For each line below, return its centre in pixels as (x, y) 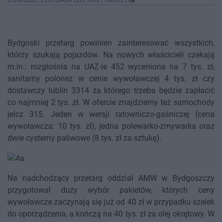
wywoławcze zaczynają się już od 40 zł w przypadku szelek (111, 202)
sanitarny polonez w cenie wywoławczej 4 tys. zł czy (111, 79)
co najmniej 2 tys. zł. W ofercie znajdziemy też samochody (111, 103)
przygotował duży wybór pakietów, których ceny (111, 190)
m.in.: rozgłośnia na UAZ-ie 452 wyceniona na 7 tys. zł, (111, 67)
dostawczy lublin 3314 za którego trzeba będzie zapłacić (111, 91)
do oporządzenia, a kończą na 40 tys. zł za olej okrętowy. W (111, 214)
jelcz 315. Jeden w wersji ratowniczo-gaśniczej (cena (111, 114)
